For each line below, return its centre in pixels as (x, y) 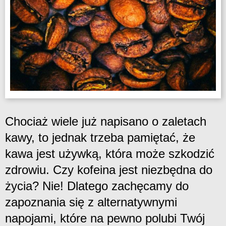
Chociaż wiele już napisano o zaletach (106, 122)
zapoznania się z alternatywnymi (91, 202)
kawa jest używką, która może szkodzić (110, 154)
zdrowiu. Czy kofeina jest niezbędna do (109, 170)
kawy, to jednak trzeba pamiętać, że (100, 138)
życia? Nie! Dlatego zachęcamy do (97, 186)
